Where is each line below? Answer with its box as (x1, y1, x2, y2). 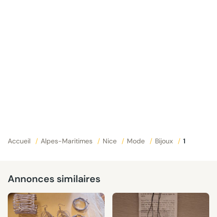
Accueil (8, 137, 32, 145)
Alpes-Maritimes (41, 137, 94, 145)
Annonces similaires (8, 172, 100, 185)
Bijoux (155, 137, 175, 145)
